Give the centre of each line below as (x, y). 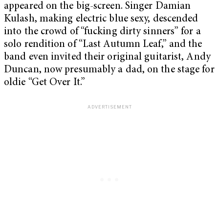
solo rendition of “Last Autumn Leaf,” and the (103, 45)
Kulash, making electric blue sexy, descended (101, 20)
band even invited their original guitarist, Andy (107, 58)
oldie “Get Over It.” (45, 83)
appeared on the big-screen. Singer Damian (98, 7)
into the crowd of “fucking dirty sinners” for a (102, 32)
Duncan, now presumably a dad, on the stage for (109, 70)
